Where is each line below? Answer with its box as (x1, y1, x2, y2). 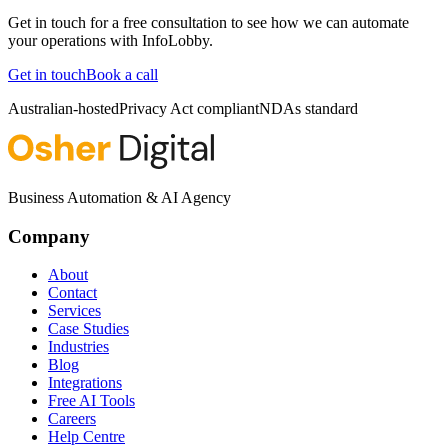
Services (48, 302, 101, 320)
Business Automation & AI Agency (8, 188, 231, 206)
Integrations (48, 374, 122, 392)
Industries (48, 338, 109, 356)
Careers (48, 410, 96, 428)
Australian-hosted (8, 99, 119, 117)
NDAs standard (259, 99, 358, 117)
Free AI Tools (48, 392, 135, 410)
